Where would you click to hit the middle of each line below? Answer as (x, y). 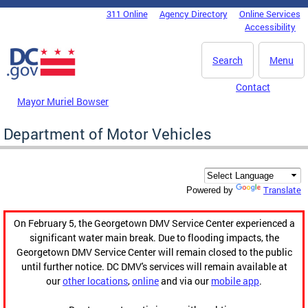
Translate (282, 190)
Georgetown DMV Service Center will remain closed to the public (154, 252)
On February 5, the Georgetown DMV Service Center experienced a (154, 223)
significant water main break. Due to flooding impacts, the (154, 238)
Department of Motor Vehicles (108, 133)
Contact (253, 87)
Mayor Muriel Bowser (63, 101)
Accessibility (270, 27)
